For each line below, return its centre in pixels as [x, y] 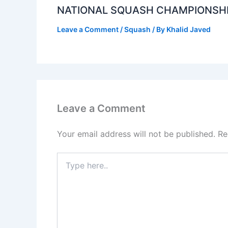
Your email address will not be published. [136, 134]
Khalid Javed [189, 30]
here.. [66, 167]
